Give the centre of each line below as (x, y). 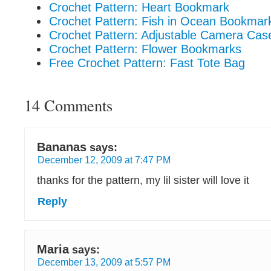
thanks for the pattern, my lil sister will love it (143, 180)
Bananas (62, 147)
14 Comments (68, 105)
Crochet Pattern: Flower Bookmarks (145, 49)
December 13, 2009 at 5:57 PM (104, 262)
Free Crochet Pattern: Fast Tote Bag (147, 63)
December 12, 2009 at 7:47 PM (104, 160)
